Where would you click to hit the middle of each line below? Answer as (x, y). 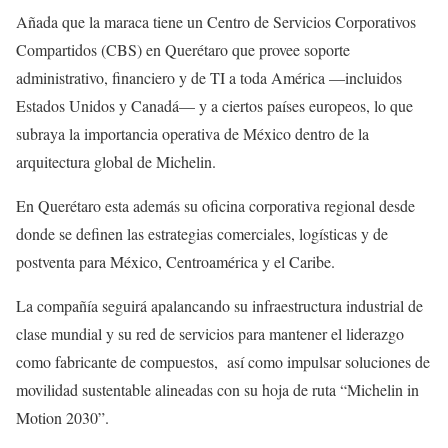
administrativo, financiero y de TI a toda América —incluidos (209, 78)
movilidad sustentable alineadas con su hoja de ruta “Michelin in (217, 390)
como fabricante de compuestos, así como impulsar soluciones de (223, 362)
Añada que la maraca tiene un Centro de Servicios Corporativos (216, 22)
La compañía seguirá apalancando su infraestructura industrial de (219, 306)
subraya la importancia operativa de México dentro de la (192, 134)
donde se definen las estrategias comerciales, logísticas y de (202, 234)
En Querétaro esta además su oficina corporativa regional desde (215, 206)
